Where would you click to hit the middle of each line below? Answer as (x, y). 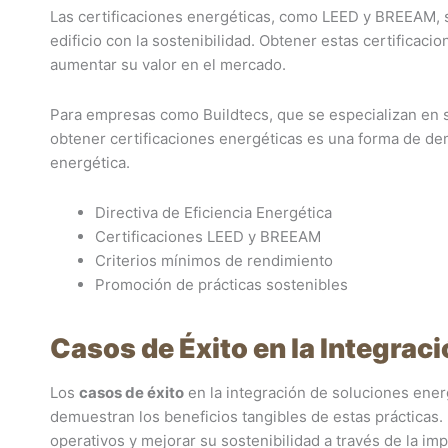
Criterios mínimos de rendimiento (214, 260)
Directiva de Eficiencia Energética (213, 212)
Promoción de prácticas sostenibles (221, 284)
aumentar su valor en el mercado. (168, 64)
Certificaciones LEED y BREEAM (208, 236)
